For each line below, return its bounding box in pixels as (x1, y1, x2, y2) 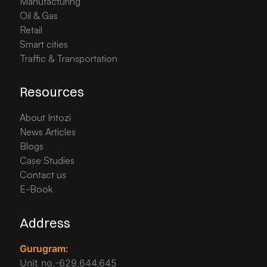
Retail (19, 24, 42, 36)
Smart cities (19, 38, 68, 51)
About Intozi (19, 111, 71, 124)
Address (19, 214, 70, 231)
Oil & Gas (19, 10, 58, 22)
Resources (19, 83, 84, 101)
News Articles (19, 126, 76, 138)
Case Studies (19, 154, 74, 167)
